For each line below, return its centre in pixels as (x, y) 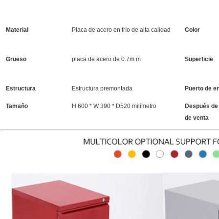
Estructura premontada (102, 89)
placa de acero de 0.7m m (106, 59)
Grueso (16, 59)
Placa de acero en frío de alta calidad (121, 30)
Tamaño (17, 106)
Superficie (199, 59)
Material (17, 30)
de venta (197, 118)
